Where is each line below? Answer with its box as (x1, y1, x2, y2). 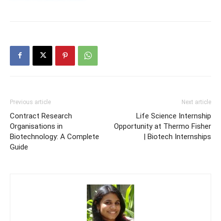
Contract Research (10, 111, 72, 120)
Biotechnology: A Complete (10, 132, 99, 141)
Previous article (10, 98, 51, 106)
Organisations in (10, 121, 63, 131)
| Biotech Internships (144, 132, 211, 141)
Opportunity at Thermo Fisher (114, 121, 211, 131)
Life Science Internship (136, 111, 211, 120)
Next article (182, 98, 211, 106)
